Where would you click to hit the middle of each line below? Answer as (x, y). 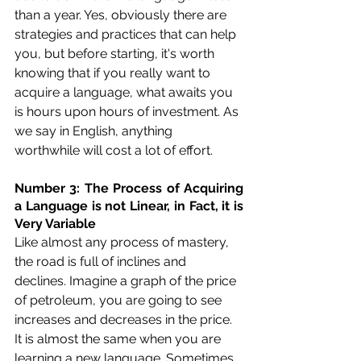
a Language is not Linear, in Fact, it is (129, 205)
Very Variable (55, 223)
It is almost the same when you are (119, 338)
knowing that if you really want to (114, 73)
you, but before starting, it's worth (116, 53)
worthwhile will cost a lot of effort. (114, 150)
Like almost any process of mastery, (123, 242)
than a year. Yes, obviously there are (122, 15)
